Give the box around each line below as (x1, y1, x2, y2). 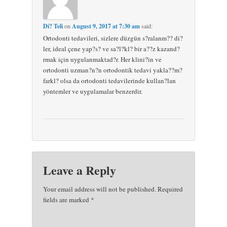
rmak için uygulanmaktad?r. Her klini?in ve (43, 55, 162, 64)
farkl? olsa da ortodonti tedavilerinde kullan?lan (43, 76, 176, 86)
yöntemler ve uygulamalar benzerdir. (43, 87, 143, 96)
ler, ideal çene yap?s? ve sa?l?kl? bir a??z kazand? (43, 44, 180, 54)
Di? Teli (43, 22, 63, 31)
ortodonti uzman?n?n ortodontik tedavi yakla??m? (43, 65, 183, 75)
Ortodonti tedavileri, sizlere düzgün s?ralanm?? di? (43, 33, 183, 43)
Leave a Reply (43, 161, 117, 179)
